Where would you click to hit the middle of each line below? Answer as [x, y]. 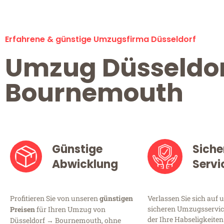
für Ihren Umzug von [70, 209]
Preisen [22, 209]
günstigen [116, 198]
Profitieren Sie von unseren [55, 198]
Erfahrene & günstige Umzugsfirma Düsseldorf [100, 39]
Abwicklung [85, 164]
